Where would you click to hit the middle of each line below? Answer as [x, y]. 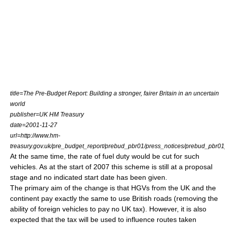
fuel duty [116, 156]
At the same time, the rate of [56, 156]
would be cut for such [164, 156]
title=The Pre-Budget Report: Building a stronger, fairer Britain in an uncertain [115, 93]
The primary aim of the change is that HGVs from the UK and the [113, 188]
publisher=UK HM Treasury [47, 114]
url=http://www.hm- [35, 135]
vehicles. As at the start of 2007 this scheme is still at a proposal [111, 166]
